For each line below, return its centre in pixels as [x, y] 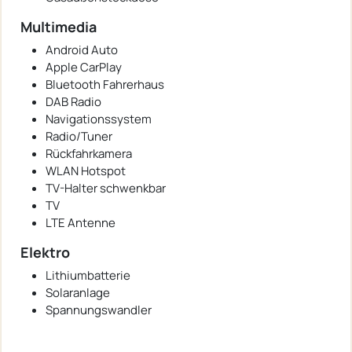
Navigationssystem [99, 119]
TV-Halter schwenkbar [106, 188]
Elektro [45, 252]
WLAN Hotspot [86, 170]
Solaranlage [78, 292]
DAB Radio [73, 101]
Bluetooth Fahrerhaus [105, 84]
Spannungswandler [99, 310]
